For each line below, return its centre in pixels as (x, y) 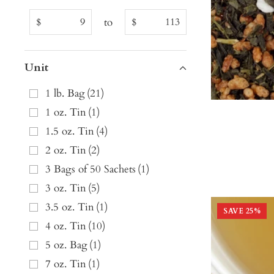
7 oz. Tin (66, 264)
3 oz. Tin (66, 188)
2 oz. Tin (66, 150)
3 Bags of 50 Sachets (91, 169)
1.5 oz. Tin (70, 131)
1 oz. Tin (66, 113)
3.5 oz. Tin (70, 207)
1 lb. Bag (65, 94)
